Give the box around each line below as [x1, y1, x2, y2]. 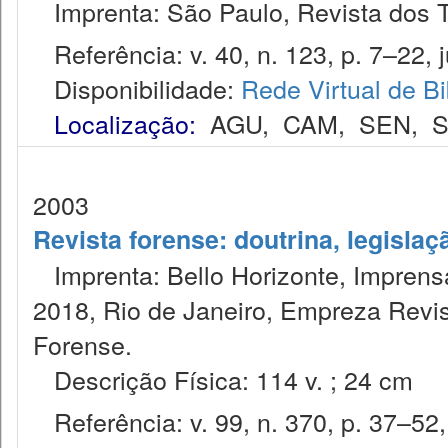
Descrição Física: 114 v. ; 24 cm [33, 361, 413, 397]
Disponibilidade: [33, 70, 241, 106]
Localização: [54, 105, 196, 141]
